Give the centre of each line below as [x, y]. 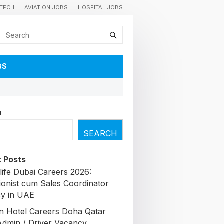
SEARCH [100, 133]
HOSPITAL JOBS [100, 7]
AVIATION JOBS [46, 7]
